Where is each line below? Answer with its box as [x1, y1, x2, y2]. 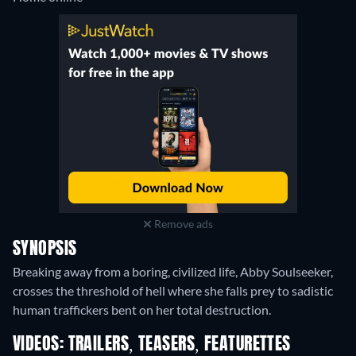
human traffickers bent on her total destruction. [13, 302, 271, 318]
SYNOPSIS [13, 241, 77, 259]
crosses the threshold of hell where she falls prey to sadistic [13, 283, 333, 299]
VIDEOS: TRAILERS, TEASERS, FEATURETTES [13, 336, 291, 354]
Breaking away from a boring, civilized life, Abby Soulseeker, [13, 264, 333, 280]
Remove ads [151, 217, 213, 231]
